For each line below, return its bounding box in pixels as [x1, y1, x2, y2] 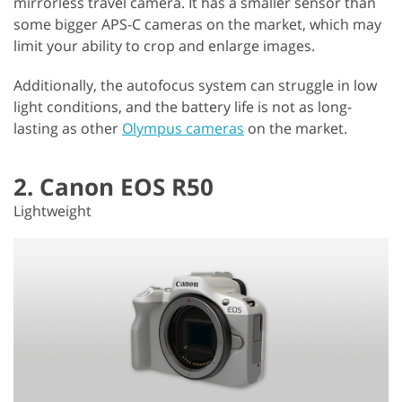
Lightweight [13, 200, 92, 221]
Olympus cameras [122, 118, 244, 138]
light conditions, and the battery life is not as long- [13, 96, 352, 117]
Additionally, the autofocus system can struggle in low [13, 74, 377, 95]
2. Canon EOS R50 [13, 170, 214, 203]
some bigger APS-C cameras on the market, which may [13, 13, 381, 34]
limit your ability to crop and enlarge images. [13, 35, 315, 56]
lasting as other [13, 118, 122, 138]
